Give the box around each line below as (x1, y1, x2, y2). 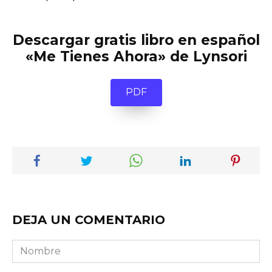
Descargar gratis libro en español (12, 31, 260, 49)
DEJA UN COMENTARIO (12, 212, 165, 228)
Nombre (12, 240, 52, 253)
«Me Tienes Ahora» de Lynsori (25, 47, 247, 65)
